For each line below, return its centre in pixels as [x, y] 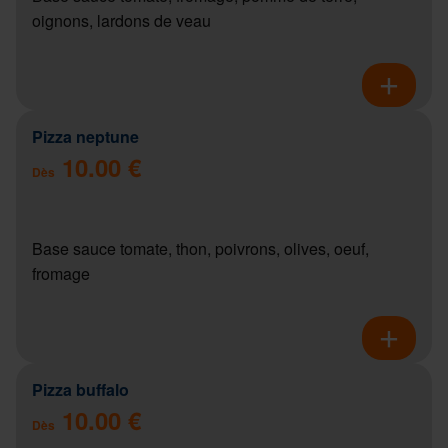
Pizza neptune [85, 136]
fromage [61, 273]
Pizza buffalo [80, 389]
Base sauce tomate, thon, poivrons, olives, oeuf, [200, 248]
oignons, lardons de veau [121, 20]
